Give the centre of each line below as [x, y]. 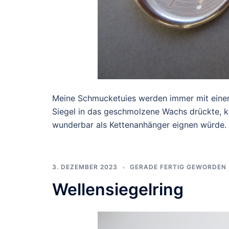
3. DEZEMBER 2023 [85, 167]
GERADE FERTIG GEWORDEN [178, 167]
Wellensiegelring [118, 189]
